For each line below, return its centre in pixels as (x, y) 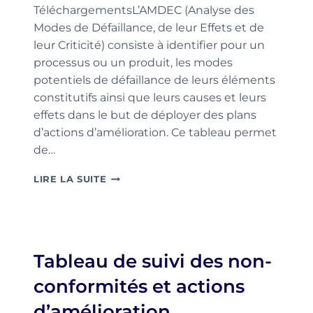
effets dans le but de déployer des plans (145, 115)
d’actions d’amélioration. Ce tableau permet (155, 132)
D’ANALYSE (135, 190)
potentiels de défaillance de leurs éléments (154, 80)
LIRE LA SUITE (70, 179)
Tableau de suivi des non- (153, 261)
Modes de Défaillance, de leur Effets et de (149, 28)
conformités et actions (139, 286)
